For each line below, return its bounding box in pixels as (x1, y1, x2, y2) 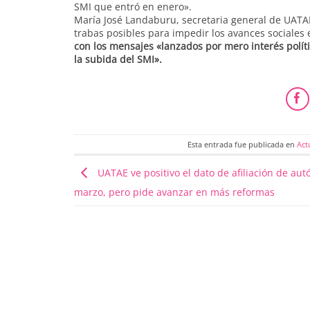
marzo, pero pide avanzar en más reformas (74, 185, 275, 199)
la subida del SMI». (74, 53, 162, 66)
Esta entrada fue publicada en (187, 138, 297, 149)
